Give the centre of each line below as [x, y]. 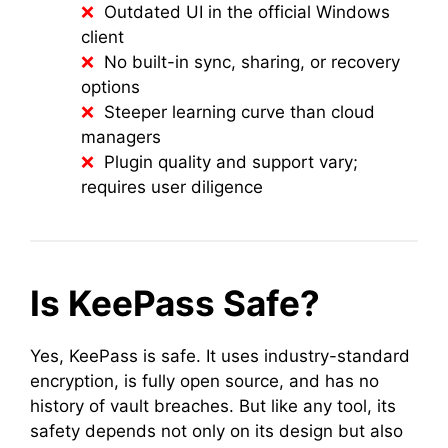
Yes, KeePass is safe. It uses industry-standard [220, 356]
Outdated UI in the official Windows [247, 12]
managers [121, 137]
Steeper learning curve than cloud [239, 112]
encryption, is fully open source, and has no [204, 381]
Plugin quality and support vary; [231, 162]
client [102, 37]
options [110, 87]
